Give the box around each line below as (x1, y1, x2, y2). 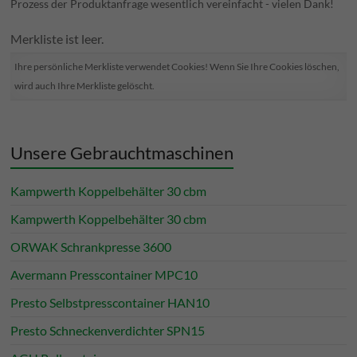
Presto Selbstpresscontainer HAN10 (10, 295, 210, 310)
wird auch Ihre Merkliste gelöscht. (14, 80, 155, 92)
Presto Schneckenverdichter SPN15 (10, 323, 206, 338)
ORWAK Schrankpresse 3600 (10, 239, 172, 254)
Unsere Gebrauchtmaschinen (10, 142, 234, 163)
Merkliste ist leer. (10, 31, 104, 46)
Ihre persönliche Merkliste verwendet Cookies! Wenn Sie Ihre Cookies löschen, (14, 61, 340, 73)
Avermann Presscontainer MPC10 (10, 267, 198, 282)
